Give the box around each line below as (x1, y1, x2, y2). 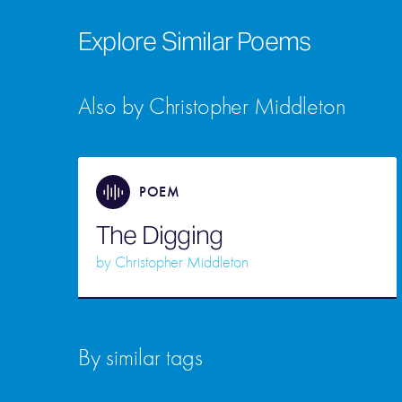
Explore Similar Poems (78, 25, 311, 57)
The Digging (96, 219, 223, 251)
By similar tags (78, 345, 203, 371)
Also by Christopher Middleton (78, 93, 345, 120)
